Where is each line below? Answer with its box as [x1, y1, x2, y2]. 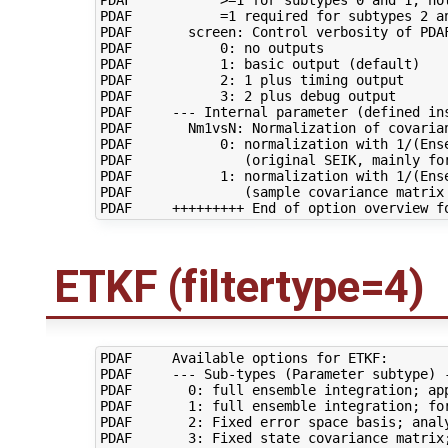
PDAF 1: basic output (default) [99, 55, 420, 72]
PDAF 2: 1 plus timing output [99, 71, 404, 88]
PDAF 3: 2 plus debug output [99, 87, 396, 104]
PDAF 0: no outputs [99, 39, 324, 56]
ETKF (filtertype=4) [54, 261, 425, 314]
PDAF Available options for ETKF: [99, 350, 388, 367]
